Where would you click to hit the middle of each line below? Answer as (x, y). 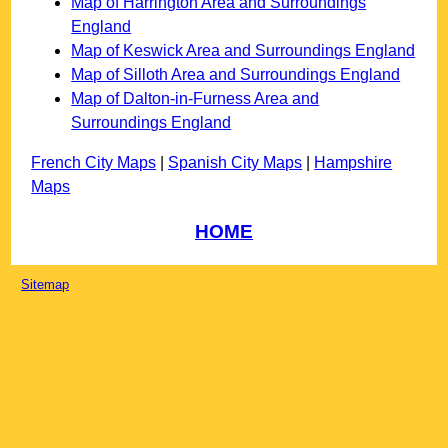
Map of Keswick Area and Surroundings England (243, 51)
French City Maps (94, 163)
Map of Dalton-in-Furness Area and (195, 99)
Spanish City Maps (235, 163)
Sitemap (45, 284)
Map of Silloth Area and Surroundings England (236, 75)
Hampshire (353, 163)
